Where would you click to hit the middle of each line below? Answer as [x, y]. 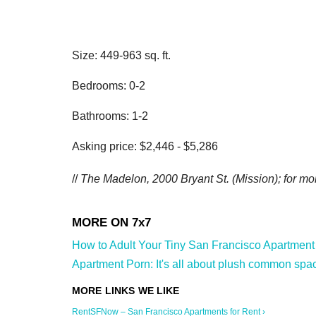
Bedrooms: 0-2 [109, 86]
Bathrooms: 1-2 [110, 116]
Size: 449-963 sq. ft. [121, 56]
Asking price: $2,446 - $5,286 [145, 147]
